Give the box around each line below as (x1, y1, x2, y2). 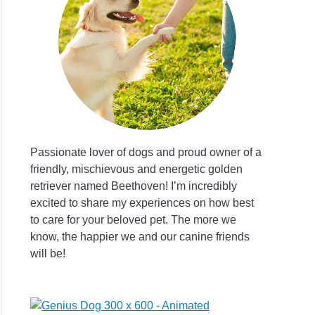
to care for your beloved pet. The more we (30, 213, 237, 226)
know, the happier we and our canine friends (30, 230, 250, 243)
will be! (30, 247, 66, 259)
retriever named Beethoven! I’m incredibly (30, 179, 238, 192)
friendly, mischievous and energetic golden (30, 162, 243, 175)
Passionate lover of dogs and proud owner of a (30, 146, 262, 158)
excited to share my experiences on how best (30, 196, 255, 209)
